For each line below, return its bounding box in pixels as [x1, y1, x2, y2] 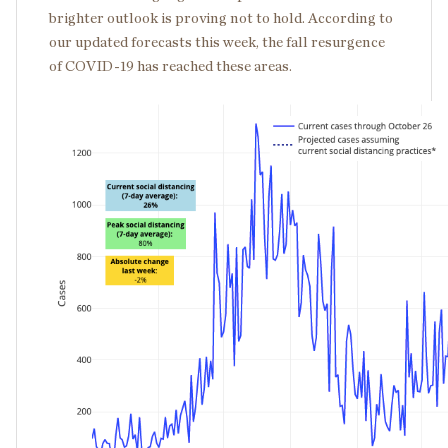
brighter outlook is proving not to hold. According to [49, 11, 393, 27]
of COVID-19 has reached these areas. [49, 59, 292, 75]
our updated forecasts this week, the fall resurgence [49, 35, 385, 51]
